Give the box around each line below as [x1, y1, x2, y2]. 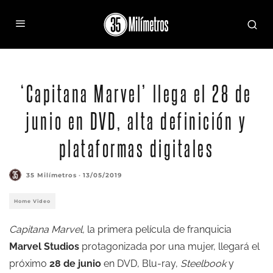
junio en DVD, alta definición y [26, 107, 247, 133]
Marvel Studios [9, 241, 82, 252]
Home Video [14, 198, 51, 204]
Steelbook [180, 258, 226, 269]
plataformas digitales [58, 135, 214, 160]
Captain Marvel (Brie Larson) [188, 57, 269, 63]
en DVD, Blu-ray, [101, 258, 180, 269]
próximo [9, 258, 49, 269]
